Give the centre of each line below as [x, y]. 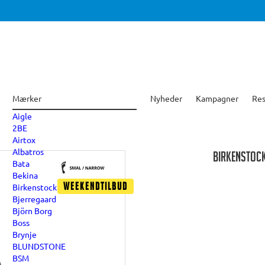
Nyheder [166, 98]
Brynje [25, 234]
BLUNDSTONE [39, 246]
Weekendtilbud [96, 188]
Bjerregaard [34, 199]
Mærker [27, 98]
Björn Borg [32, 211]
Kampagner [217, 98]
